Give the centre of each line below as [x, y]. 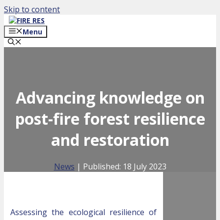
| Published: [98, 166]
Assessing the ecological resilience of [83, 212]
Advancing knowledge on [110, 98]
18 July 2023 [144, 166]
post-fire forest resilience [110, 119]
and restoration [110, 140]
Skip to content [32, 9]
